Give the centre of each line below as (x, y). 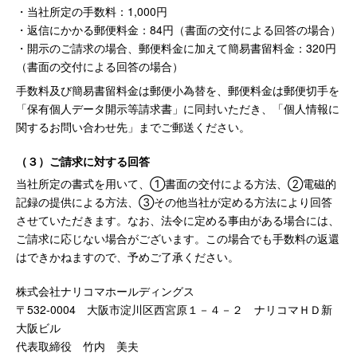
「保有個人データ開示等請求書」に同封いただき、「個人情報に (178, 108)
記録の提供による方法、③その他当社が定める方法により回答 (174, 202)
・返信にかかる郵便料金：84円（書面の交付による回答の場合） (178, 29)
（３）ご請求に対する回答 (83, 161)
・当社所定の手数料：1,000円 (92, 11)
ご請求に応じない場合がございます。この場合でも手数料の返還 (178, 238)
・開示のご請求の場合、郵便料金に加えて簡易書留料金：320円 (176, 48)
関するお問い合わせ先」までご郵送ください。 (133, 127)
